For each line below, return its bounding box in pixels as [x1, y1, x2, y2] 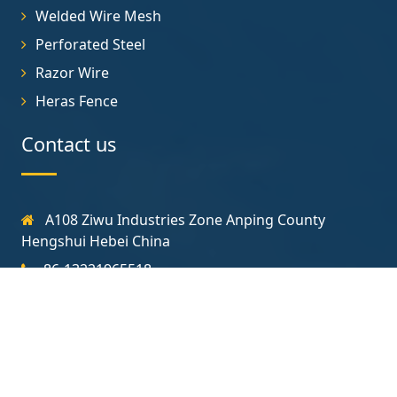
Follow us [21, 327, 105, 354]
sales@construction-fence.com [43, 287, 253, 307]
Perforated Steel [35, 34, 145, 54]
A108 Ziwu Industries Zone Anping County [42, 209, 325, 230]
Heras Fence [35, 90, 118, 111]
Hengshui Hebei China [21, 230, 170, 251]
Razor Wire [35, 62, 109, 82]
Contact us [21, 130, 116, 157]
